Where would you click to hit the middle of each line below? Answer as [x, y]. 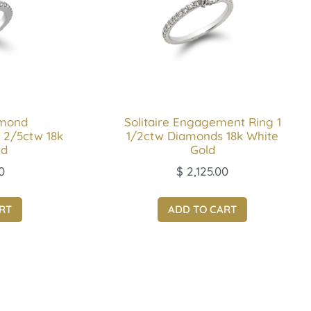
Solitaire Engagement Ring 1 [202, 121]
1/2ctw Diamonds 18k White [203, 135]
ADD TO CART [203, 209]
